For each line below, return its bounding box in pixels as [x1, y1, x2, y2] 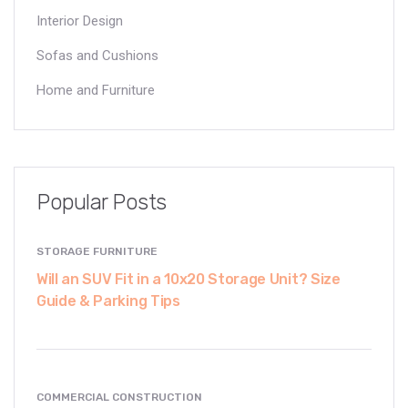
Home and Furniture [36, 81, 155, 98]
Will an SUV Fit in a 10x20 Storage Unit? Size [36, 270, 341, 288]
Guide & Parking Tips [36, 291, 180, 310]
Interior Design [36, 12, 123, 29]
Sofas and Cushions [36, 46, 158, 64]
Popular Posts [36, 189, 167, 215]
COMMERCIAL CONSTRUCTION [36, 390, 202, 403]
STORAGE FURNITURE [36, 244, 158, 258]
